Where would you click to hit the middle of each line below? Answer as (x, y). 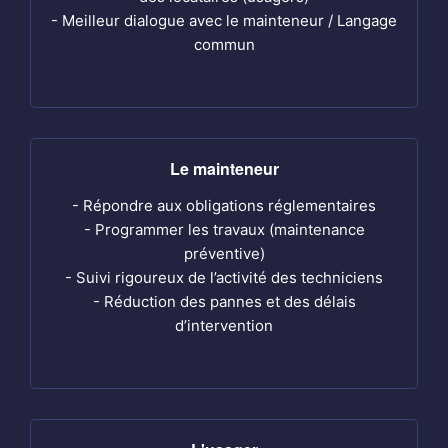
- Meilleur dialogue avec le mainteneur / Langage (224, 20)
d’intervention (224, 325)
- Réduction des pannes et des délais (224, 301)
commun (224, 44)
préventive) (224, 253)
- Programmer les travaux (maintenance (224, 229)
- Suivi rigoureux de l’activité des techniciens (224, 277)
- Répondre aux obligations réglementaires (224, 205)
